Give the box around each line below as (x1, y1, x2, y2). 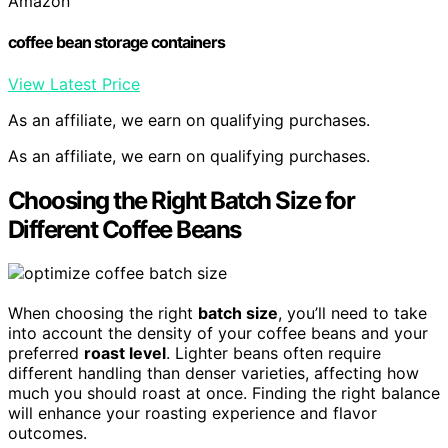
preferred (8, 343, 84, 364)
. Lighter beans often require (166, 343, 381, 364)
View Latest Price (8, 73, 140, 94)
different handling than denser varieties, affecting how (8, 363, 419, 384)
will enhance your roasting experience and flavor (8, 403, 377, 424)
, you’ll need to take (278, 303, 427, 324)
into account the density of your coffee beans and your (8, 323, 428, 344)
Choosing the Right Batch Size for (8, 185, 355, 215)
